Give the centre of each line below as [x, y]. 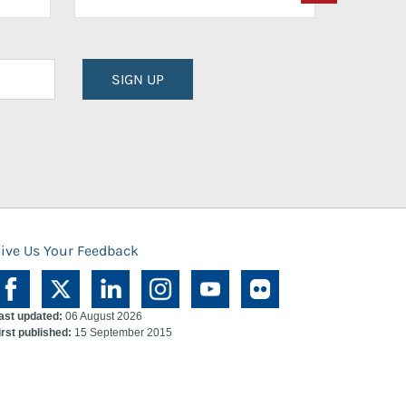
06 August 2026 [102, 316]
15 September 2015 [122, 333]
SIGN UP [138, 79]
